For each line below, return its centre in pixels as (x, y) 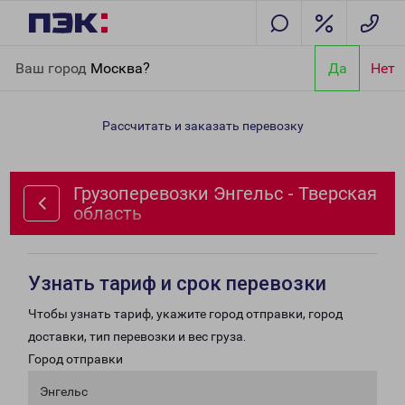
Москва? (120, 68)
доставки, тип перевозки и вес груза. (137, 336)
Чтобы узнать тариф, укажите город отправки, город (185, 314)
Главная (39, 56)
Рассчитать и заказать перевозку (202, 126)
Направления (109, 56)
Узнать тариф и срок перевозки (177, 283)
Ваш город (53, 68)
